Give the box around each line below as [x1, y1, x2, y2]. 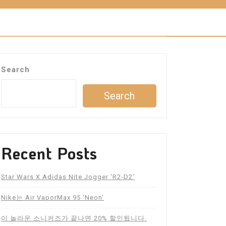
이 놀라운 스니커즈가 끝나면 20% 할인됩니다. [1, 214, 147, 222]
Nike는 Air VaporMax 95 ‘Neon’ [1, 194, 104, 202]
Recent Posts [1, 143, 97, 164]
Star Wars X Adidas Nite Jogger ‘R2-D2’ [1, 173, 135, 181]
